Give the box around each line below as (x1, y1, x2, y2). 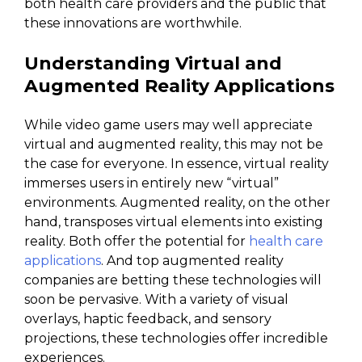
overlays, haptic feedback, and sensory (24, 310, 271, 326)
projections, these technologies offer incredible (24, 330, 328, 346)
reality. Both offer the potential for (24, 233, 249, 249)
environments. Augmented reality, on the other (24, 194, 330, 210)
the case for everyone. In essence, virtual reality (24, 155, 329, 171)
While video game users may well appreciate (24, 116, 313, 133)
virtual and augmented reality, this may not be (24, 136, 323, 152)
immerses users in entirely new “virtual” (24, 175, 279, 191)
